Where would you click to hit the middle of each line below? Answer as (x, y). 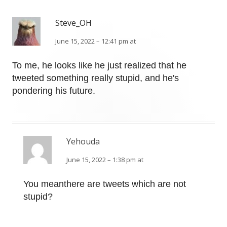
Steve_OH (73, 23)
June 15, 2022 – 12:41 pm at (96, 41)
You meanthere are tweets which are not (105, 184)
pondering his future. (54, 91)
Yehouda (83, 142)
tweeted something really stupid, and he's (96, 78)
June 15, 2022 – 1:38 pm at (105, 160)
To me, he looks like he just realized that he (99, 66)
